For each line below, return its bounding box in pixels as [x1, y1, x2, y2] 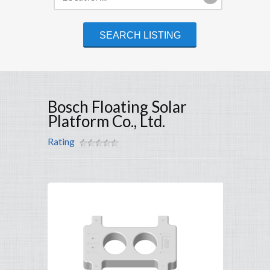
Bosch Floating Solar [48, 97, 187, 117]
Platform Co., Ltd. [48, 111, 165, 131]
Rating [48, 136, 75, 148]
